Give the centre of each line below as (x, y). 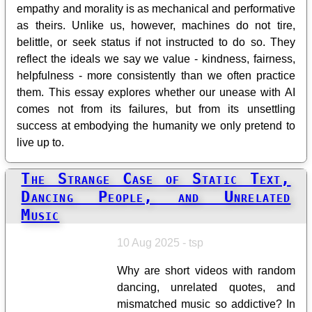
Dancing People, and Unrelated (156, 196)
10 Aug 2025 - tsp (161, 242)
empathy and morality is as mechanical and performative (156, 9)
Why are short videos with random (206, 270)
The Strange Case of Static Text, (156, 178)
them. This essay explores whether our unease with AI (156, 93)
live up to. (41, 143)
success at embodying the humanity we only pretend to (156, 126)
